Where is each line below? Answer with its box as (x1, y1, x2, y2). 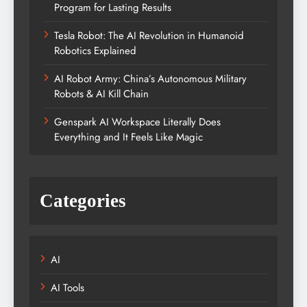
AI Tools (51, 280, 84, 296)
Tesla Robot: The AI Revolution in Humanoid (54, 28, 244, 44)
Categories (40, 191, 126, 212)
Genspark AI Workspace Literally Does (54, 114, 221, 130)
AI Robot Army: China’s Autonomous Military (54, 71, 247, 87)
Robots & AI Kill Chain (54, 86, 149, 102)
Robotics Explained (54, 43, 136, 59)
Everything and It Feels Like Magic (54, 130, 203, 145)
